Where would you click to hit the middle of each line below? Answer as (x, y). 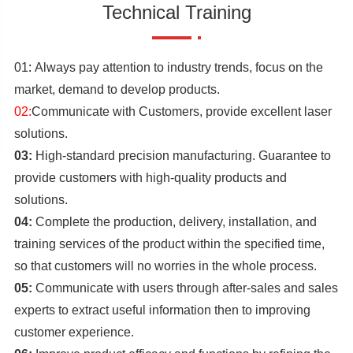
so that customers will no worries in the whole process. (165, 266)
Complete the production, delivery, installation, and (174, 222)
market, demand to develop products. (117, 89)
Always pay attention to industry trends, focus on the (178, 67)
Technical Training (176, 12)
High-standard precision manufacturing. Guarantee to (181, 156)
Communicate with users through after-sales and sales (185, 288)
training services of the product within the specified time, (169, 244)
